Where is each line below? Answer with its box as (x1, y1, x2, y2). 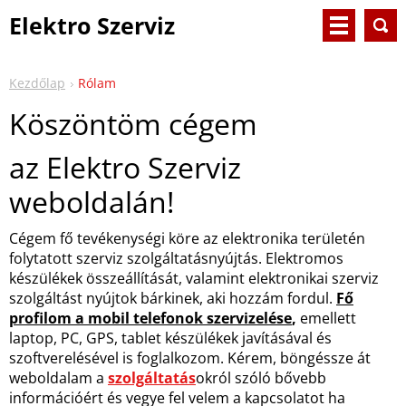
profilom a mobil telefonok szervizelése (9, 308, 292, 328)
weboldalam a (9, 368, 108, 388)
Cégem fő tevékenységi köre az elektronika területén (9, 228, 365, 248)
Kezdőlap (9, 74, 65, 92)
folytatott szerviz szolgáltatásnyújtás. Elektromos (9, 248, 343, 268)
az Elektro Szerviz (9, 148, 241, 187)
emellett (296, 308, 356, 328)
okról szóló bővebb (196, 368, 326, 388)
